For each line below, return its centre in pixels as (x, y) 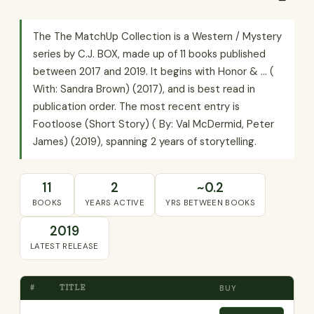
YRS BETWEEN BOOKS (211, 203)
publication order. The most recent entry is (136, 107)
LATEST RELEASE (64, 246)
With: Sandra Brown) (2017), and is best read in (144, 89)
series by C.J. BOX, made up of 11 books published (149, 54)
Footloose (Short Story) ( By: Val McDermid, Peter (153, 124)
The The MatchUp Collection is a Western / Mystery (157, 36)
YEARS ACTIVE (115, 203)
